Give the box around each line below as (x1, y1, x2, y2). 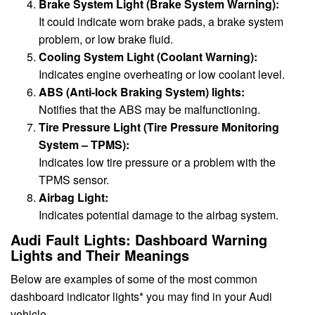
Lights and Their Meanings (11, 244, 189, 265)
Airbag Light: (39, 189, 108, 206)
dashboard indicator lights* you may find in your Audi (11, 288, 272, 304)
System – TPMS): (39, 136, 129, 153)
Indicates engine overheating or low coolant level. (39, 66, 285, 83)
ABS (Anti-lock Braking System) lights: (39, 84, 245, 101)
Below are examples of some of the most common (11, 270, 257, 287)
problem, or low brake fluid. (39, 31, 173, 48)
